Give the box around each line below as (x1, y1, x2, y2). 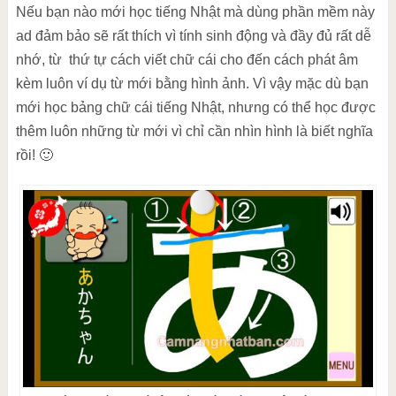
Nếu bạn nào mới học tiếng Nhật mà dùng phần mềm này (15, 4, 375, 19)
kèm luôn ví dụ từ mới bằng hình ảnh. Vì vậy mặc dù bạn (15, 75, 369, 91)
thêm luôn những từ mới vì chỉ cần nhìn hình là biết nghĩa (15, 123, 373, 139)
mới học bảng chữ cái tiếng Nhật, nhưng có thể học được (15, 99, 376, 115)
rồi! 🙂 (15, 147, 53, 163)
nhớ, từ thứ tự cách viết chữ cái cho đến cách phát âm (15, 51, 358, 67)
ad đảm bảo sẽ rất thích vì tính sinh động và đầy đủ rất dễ (15, 27, 371, 43)
